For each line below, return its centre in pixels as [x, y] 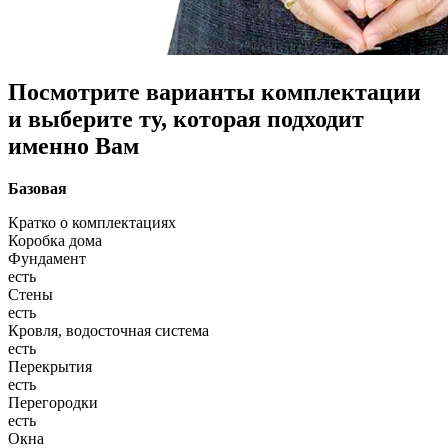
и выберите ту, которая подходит [186, 118]
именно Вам [73, 145]
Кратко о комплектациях [92, 222]
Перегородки [53, 402]
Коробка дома [55, 240]
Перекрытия [50, 366]
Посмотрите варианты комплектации [214, 91]
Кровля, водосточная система [108, 330]
